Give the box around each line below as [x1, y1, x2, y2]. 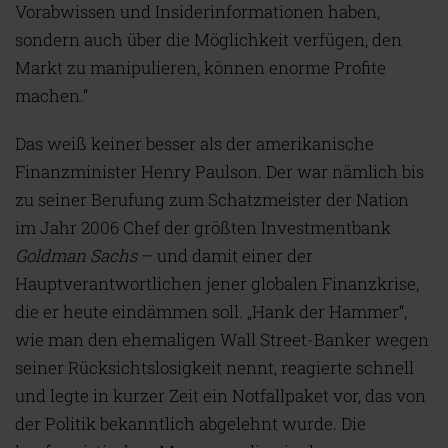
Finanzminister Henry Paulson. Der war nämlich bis [15, 160, 424, 183]
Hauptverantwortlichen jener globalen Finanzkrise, [15, 272, 419, 295]
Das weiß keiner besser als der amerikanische [15, 132, 374, 155]
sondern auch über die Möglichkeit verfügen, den [15, 28, 402, 51]
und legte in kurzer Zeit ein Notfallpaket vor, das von [15, 384, 426, 407]
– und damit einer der [137, 244, 313, 267]
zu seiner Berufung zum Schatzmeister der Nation [15, 188, 409, 211]
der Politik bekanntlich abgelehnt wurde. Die [15, 412, 366, 435]
